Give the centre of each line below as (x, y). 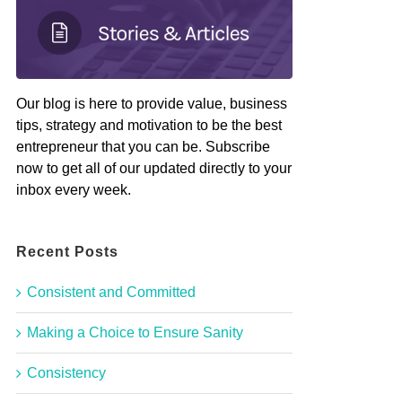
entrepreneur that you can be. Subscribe (143, 146)
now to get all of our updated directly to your (154, 168)
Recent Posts (67, 251)
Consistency (66, 373)
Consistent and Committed (111, 293)
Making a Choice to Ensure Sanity (135, 333)
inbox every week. (74, 189)
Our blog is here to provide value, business (152, 103)
